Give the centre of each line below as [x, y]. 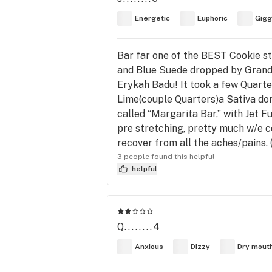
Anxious [149, 247]
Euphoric [212, 19]
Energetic [152, 19]
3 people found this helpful [166, 156]
